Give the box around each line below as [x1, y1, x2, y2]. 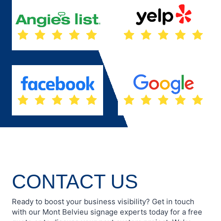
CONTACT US [12, 170, 138, 192]
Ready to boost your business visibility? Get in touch [12, 196, 194, 206]
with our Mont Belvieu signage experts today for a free [12, 207, 202, 217]
